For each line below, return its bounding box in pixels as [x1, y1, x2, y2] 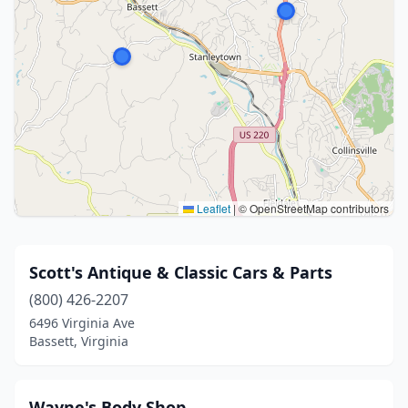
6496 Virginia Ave [29, 314, 135, 331]
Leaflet [194, 200, 230, 216]
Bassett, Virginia [29, 332, 128, 350]
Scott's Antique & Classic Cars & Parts [29, 261, 332, 283]
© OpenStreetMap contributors [236, 200, 389, 216]
